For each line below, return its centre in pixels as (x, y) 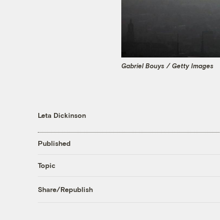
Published (54, 143)
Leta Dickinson (62, 115)
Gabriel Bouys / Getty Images (167, 66)
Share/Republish (65, 190)
